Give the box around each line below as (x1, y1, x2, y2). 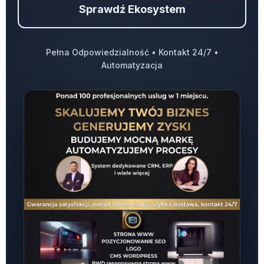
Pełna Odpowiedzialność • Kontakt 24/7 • (45, 47, 219, 57)
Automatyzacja (101, 60, 163, 70)
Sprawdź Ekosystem (78, 3, 186, 15)
